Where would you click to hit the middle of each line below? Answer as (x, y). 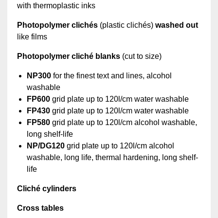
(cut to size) (141, 56)
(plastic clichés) (127, 25)
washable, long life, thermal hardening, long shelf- (112, 158)
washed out (177, 25)
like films (32, 37)
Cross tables (40, 208)
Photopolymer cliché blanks (69, 56)
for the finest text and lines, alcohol (111, 76)
